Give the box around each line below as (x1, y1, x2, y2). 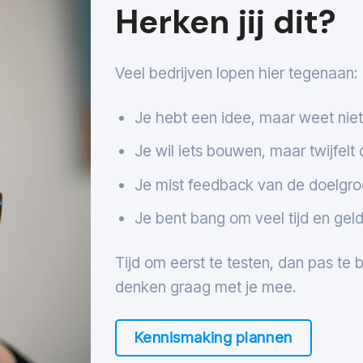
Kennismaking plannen (134, 328, 293, 347)
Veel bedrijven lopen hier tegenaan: (114, 62, 357, 83)
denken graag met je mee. (114, 277, 296, 297)
